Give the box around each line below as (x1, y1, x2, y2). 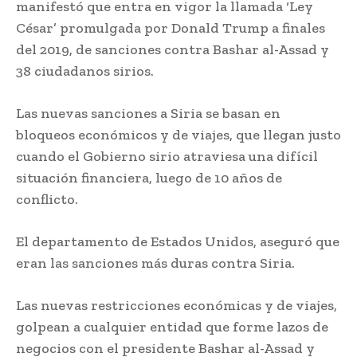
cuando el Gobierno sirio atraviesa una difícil (16, 147, 318, 165)
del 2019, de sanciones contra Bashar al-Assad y (16, 40, 329, 58)
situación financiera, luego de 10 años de (16, 168, 282, 186)
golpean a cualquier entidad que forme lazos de (16, 317, 328, 335)
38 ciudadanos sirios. (16, 61, 154, 80)
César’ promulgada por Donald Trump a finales (16, 18, 325, 37)
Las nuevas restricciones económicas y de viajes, (16, 296, 337, 314)
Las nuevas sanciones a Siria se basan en (16, 104, 280, 122)
